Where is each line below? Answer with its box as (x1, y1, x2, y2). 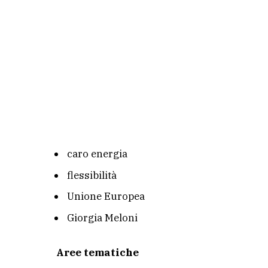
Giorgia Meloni (67, 211, 138, 224)
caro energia (67, 147, 127, 161)
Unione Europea (67, 190, 145, 203)
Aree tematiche (56, 246, 139, 260)
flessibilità (67, 168, 117, 182)
